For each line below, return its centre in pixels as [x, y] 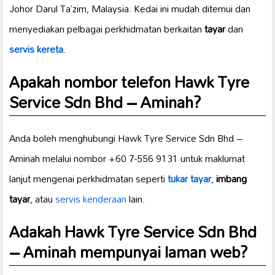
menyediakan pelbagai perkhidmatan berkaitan [107, 29]
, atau [43, 199]
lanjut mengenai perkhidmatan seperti [88, 179]
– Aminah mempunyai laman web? [129, 252]
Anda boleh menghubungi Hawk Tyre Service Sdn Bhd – [126, 138]
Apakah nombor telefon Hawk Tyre [129, 82]
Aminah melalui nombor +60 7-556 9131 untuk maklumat [127, 159]
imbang [231, 179]
